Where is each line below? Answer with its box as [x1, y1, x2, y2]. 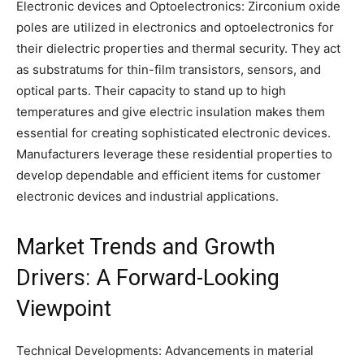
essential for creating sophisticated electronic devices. [16, 124, 331, 141]
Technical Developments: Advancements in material [16, 342, 314, 358]
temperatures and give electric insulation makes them [16, 103, 325, 119]
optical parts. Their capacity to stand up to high [16, 82, 286, 98]
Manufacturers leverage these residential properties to [16, 145, 332, 162]
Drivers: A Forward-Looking [16, 264, 279, 291]
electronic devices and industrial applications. [16, 188, 279, 204]
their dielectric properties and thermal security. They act [16, 40, 340, 56]
